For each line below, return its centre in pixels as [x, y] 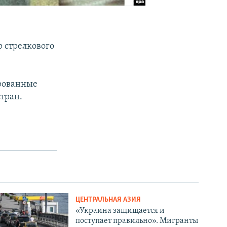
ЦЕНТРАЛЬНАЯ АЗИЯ [108, 200]
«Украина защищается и [120, 211]
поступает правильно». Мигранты [137, 221]
